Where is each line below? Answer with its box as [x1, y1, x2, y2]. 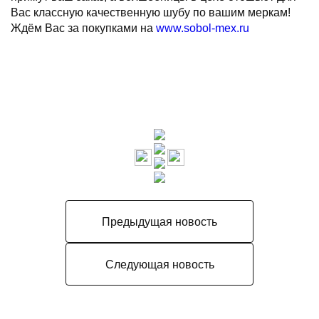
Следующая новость [105, 258, 214, 271]
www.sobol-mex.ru [156, 22, 249, 34]
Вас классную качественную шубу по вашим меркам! [11, 6, 291, 19]
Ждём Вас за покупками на [11, 22, 156, 34]
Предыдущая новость [102, 215, 217, 228]
